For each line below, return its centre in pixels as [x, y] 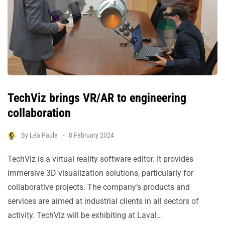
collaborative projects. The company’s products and [99, 187]
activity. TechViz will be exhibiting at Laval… [85, 215]
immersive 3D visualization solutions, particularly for [100, 173]
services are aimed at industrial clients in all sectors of [103, 201]
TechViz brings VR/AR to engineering [97, 98]
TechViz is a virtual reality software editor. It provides [100, 159]
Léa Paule [44, 135]
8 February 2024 [91, 135]
